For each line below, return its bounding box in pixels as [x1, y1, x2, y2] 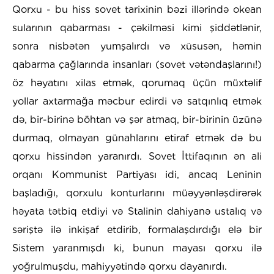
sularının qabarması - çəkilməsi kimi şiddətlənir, [12, 22, 262, 34]
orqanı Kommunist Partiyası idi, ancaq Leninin [12, 169, 262, 181]
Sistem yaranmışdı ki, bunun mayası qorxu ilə [12, 242, 262, 254]
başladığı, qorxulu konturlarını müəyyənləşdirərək [12, 187, 262, 199]
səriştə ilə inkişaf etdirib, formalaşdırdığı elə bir [12, 224, 262, 236]
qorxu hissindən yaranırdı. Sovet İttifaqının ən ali [12, 150, 262, 163]
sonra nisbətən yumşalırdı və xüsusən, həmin [12, 40, 262, 53]
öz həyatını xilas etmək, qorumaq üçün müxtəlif [12, 77, 262, 89]
